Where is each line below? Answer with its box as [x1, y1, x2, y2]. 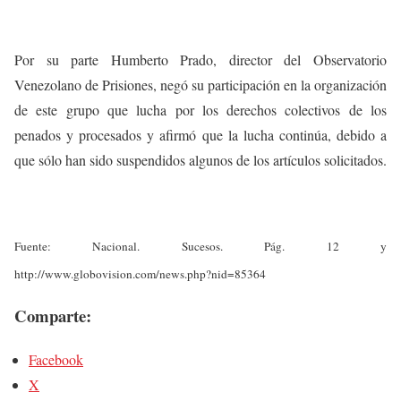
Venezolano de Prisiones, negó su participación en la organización [14, 75, 387, 94]
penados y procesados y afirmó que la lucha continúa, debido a [14, 125, 387, 144]
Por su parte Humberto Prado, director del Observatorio [14, 50, 387, 69]
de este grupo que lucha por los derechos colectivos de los [14, 100, 387, 119]
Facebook [29, 350, 83, 369]
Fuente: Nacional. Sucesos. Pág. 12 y [14, 238, 387, 255]
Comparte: [14, 303, 91, 328]
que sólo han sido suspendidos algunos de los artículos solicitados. [14, 150, 387, 169]
